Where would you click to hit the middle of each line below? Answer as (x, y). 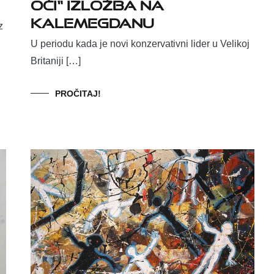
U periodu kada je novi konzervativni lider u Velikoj (140, 44)
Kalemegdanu (92, 21)
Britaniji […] (56, 61)
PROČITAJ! (78, 94)
